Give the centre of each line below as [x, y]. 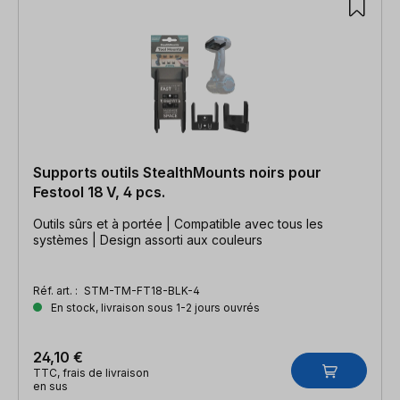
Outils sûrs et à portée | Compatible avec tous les [178, 223]
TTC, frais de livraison [91, 372]
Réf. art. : [57, 290]
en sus [50, 386]
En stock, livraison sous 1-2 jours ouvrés [154, 307]
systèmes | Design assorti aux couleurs [148, 239]
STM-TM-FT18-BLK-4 [142, 290]
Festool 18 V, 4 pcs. [99, 192]
